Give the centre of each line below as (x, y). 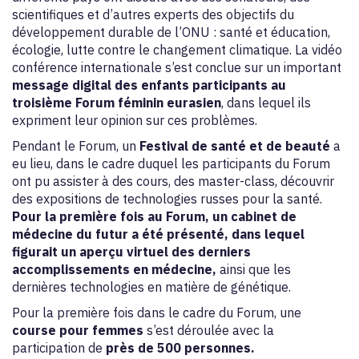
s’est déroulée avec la (209, 330)
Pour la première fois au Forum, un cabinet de (154, 216)
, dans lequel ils (266, 103)
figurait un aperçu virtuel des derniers (131, 252)
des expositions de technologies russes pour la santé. (167, 199)
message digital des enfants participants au (149, 85)
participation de (59, 348)
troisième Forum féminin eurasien (117, 103)
